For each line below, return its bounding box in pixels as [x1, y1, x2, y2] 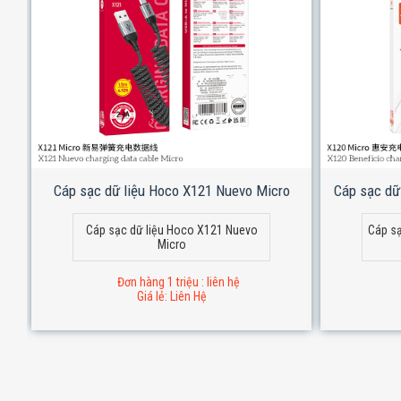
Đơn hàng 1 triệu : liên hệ [116, 274, 240, 289]
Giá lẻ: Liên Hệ [136, 288, 207, 303]
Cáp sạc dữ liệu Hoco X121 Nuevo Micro [53, 181, 290, 200]
